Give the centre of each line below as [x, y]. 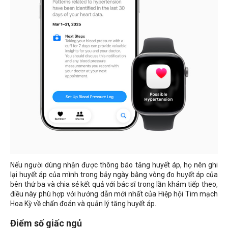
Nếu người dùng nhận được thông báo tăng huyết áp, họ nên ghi [114, 165]
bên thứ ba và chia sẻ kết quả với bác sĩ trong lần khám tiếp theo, [114, 184]
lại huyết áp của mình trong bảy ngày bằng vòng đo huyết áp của [114, 174]
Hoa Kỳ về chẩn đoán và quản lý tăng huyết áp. [83, 203]
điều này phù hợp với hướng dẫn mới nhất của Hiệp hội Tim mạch [114, 194]
